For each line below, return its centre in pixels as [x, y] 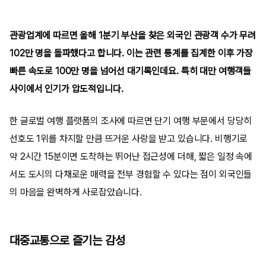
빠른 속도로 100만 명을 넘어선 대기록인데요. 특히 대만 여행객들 [131, 71]
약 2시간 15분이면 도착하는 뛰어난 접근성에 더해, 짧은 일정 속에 [131, 156]
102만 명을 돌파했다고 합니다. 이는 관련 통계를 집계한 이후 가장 [131, 53]
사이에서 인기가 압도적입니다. [66, 89]
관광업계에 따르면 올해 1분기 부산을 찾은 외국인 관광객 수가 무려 [133, 35]
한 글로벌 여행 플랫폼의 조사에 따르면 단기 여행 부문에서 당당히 [131, 121]
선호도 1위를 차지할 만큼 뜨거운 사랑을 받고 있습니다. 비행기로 [129, 139]
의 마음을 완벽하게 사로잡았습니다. [76, 192]
